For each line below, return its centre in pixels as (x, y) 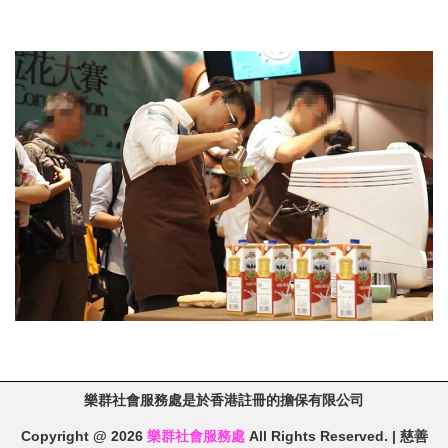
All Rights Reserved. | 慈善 (336, 436)
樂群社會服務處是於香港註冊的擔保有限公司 (224, 400)
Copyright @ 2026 (83, 436)
